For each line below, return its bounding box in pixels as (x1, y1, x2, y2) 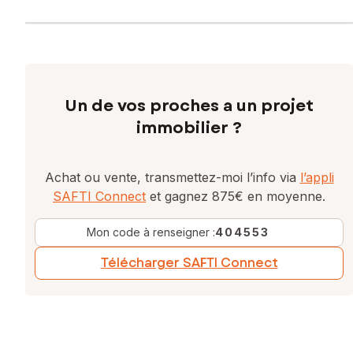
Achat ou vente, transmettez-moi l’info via (44, 169, 300, 186)
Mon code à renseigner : (87, 225, 215, 240)
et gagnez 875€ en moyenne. (146, 188, 325, 205)
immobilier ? (136, 117, 242, 140)
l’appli (299, 169, 334, 186)
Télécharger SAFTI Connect (100, 254, 278, 273)
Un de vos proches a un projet (65, 95, 314, 118)
